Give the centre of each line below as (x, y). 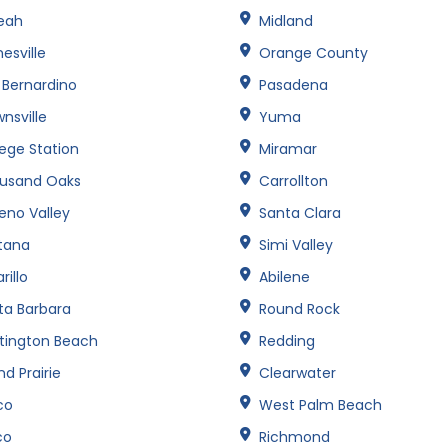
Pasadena (293, 84)
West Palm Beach (320, 404)
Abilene (284, 276)
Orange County (313, 52)
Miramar (288, 148)
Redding (287, 340)
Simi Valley (296, 244)
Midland (286, 20)
